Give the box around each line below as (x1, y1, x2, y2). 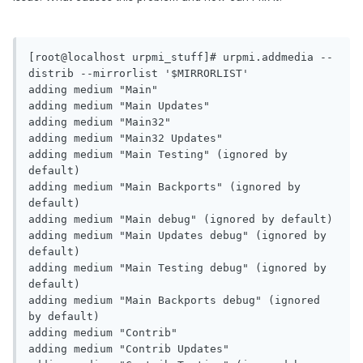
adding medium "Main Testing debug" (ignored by (28, 262, 327, 275)
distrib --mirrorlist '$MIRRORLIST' (28, 67, 249, 80)
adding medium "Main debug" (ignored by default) (28, 213, 333, 226)
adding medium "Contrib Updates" (28, 343, 229, 356)
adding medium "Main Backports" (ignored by (28, 181, 301, 194)
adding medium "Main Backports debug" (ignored (28, 294, 320, 307)
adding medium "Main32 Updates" (28, 132, 223, 145)
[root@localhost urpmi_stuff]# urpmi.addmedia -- (28, 51, 333, 64)
